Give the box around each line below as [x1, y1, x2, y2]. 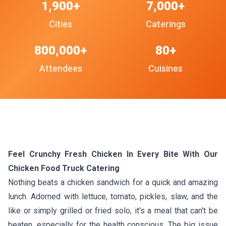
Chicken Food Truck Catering [8, 163, 120, 173]
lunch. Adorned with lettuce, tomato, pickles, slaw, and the [8, 191, 218, 201]
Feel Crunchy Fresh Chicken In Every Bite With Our [8, 149, 218, 159]
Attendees [39, 63, 82, 74]
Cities [49, 18, 72, 29]
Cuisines [148, 63, 183, 74]
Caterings [145, 18, 186, 29]
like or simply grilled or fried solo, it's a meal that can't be [8, 205, 218, 215]
